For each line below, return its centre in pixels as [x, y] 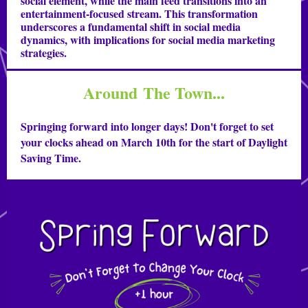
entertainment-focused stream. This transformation [139, 13]
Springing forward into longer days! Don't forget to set [147, 126]
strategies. [44, 53]
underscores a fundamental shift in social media [131, 26]
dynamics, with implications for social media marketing [148, 40]
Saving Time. [51, 158]
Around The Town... [154, 92]
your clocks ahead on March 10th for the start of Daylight [154, 142]
